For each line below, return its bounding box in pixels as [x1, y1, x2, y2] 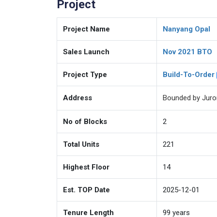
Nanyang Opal [163, 25, 210, 33]
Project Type [63, 70, 107, 79]
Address [63, 93, 92, 102]
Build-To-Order [163, 70, 215, 79]
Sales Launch [63, 47, 109, 56]
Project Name [63, 25, 110, 33]
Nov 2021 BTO [163, 47, 212, 56]
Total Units [63, 140, 99, 149]
